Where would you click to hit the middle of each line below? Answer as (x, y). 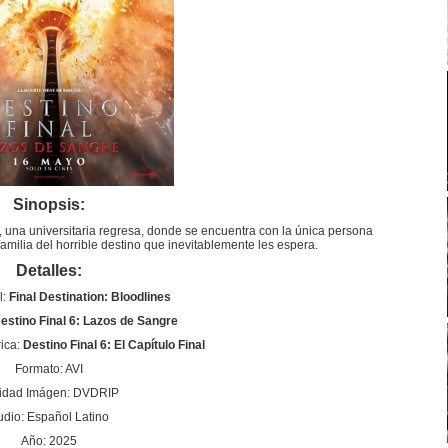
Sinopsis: (49, 204)
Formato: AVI (49, 368)
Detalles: (49, 270)
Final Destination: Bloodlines (90, 296)
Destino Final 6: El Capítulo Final (113, 344)
